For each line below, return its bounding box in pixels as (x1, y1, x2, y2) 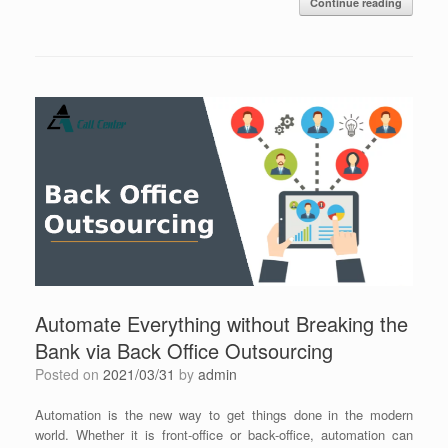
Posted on (44, 364, 103, 385)
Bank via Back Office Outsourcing (35, 336, 333, 366)
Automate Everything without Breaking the (35, 309, 408, 339)
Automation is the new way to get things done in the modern (35, 405, 413, 425)
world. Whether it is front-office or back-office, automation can (35, 425, 413, 445)
